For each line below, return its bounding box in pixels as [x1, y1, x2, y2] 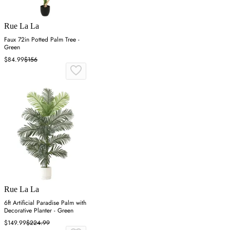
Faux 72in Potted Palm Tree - [4, 35, 80, 45]
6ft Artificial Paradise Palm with [4, 198, 86, 208]
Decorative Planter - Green [4, 206, 73, 216]
